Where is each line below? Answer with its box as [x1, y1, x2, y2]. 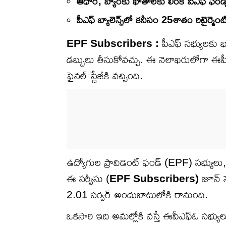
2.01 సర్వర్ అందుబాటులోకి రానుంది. [67, 189, 208, 201]
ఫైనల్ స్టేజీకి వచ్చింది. [67, 70, 143, 82]
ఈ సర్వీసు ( [67, 173, 109, 185]
